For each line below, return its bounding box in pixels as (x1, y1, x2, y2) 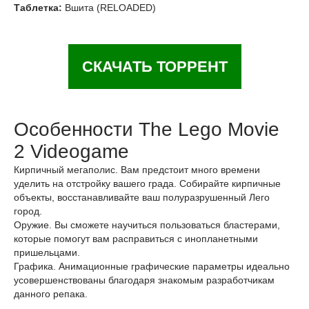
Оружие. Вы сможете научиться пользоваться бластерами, (14, 219, 280, 230)
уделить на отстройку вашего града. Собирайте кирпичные (14, 178, 281, 189)
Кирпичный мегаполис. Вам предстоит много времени (14, 164, 260, 175)
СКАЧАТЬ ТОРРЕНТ (81, 58, 228, 75)
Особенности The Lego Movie (14, 119, 279, 140)
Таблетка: (14, 2, 62, 13)
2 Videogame (14, 141, 129, 162)
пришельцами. (14, 247, 80, 258)
